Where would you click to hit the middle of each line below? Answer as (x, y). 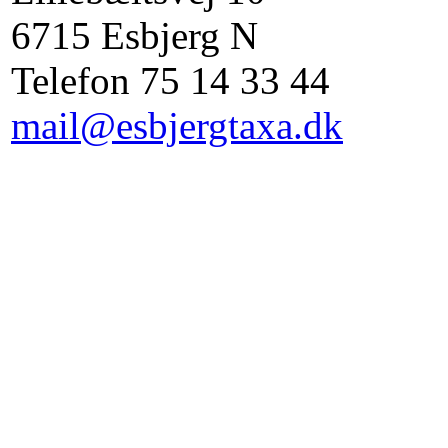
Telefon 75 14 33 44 (170, 80)
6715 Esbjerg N (134, 35)
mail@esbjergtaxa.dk (177, 125)
